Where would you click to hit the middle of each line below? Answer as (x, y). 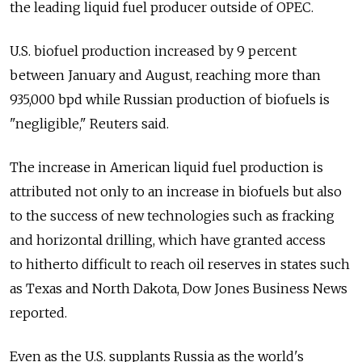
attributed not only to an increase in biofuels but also (176, 192)
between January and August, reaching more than (165, 76)
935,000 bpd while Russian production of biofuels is (170, 100)
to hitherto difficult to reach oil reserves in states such (180, 265)
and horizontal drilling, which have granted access (168, 240)
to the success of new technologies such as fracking (172, 216)
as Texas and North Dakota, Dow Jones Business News (179, 289)
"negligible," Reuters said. (89, 124)
